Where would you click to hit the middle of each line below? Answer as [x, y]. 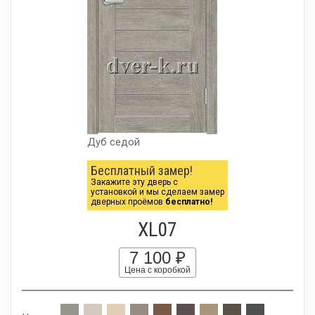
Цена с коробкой [157, 270]
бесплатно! [189, 202]
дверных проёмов [128, 202]
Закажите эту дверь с [134, 182]
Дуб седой [114, 142]
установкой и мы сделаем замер [157, 192]
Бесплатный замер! [142, 171]
